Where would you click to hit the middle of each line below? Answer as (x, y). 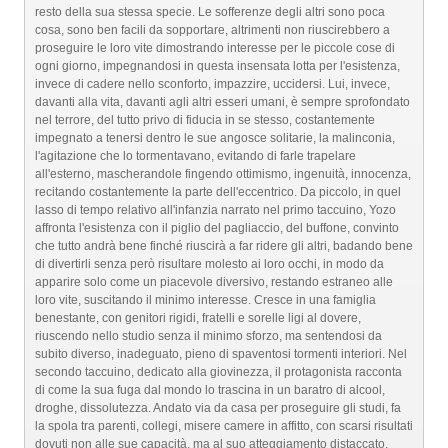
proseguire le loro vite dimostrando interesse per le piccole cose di (215, 48)
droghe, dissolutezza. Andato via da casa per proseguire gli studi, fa (218, 408)
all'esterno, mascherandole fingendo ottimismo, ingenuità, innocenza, (223, 174)
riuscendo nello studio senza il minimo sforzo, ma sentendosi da (208, 336)
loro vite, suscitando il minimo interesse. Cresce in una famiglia (205, 300)
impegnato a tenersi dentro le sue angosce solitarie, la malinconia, (215, 138)
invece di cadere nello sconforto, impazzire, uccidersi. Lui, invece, (212, 84)
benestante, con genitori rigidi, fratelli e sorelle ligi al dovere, (198, 318)
